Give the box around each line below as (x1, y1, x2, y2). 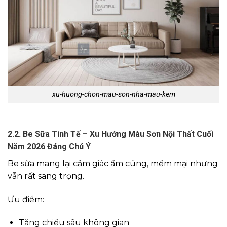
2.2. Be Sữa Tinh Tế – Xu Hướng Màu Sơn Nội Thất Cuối (8, 129, 213, 139)
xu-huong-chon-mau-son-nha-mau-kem (52, 90, 175, 99)
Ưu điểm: (8, 194, 44, 204)
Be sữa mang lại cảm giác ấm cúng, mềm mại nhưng (8, 159, 218, 169)
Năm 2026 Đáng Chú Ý (8, 142, 91, 152)
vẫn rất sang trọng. (8, 171, 84, 181)
